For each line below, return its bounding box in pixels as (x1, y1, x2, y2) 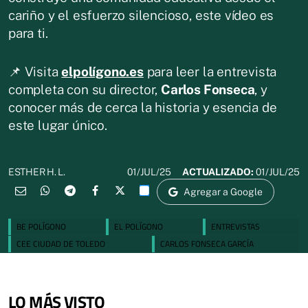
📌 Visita (8, 63, 62, 79)
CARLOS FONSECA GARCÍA (159, 236, 254, 250)
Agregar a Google (184, 186, 263, 197)
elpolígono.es (61, 63, 144, 79)
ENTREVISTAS (211, 219, 260, 233)
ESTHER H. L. (8, 166, 65, 177)
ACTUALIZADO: (182, 166, 256, 177)
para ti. (8, 25, 48, 41)
